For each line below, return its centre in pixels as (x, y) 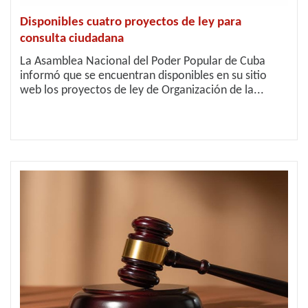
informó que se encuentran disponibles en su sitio (143, 76)
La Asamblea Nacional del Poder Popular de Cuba (143, 62)
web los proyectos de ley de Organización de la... (142, 90)
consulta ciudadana (72, 39)
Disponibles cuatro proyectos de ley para (131, 22)
